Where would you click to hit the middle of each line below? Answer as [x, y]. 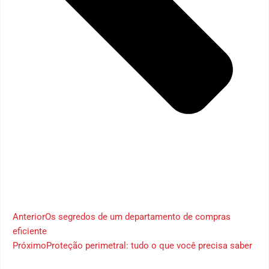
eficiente [30, 231]
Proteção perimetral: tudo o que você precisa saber [149, 245]
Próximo [29, 245]
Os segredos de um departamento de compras [138, 216]
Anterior [29, 216]
